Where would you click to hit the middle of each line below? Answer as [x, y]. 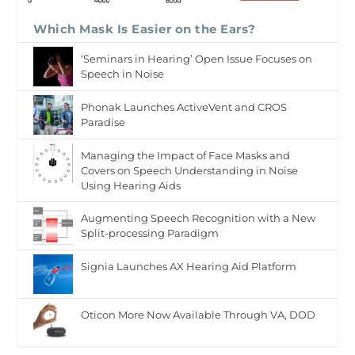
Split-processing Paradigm [150, 233]
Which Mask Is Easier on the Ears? [145, 29]
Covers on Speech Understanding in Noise [190, 171]
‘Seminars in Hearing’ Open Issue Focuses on [197, 59]
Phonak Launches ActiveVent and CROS [184, 107]
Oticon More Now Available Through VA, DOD [198, 315]
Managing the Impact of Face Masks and [186, 156]
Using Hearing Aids [131, 186]
